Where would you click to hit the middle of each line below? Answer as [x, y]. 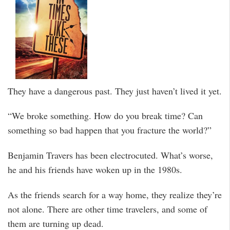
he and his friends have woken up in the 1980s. [95, 169]
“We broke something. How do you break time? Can [105, 116]
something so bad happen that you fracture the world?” [110, 130]
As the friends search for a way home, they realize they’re [115, 194]
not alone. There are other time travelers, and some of [108, 209]
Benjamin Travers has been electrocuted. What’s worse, [110, 155]
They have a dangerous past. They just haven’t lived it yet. [115, 91]
